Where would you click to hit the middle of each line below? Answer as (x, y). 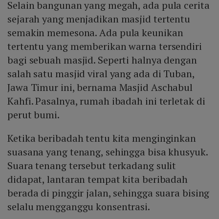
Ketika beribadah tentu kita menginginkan (102, 138)
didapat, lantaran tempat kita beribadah (98, 179)
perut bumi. (33, 115)
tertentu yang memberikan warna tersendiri (105, 46)
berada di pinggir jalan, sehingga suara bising (109, 193)
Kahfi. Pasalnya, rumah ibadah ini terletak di (106, 101)
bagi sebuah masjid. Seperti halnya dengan (102, 60)
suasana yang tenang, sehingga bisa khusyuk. (108, 152)
